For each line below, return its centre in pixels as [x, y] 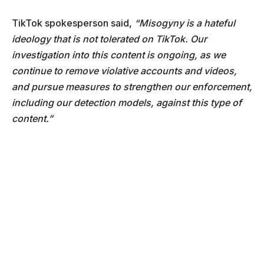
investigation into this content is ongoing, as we [119, 55]
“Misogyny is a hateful [185, 23]
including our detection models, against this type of [127, 103]
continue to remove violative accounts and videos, [124, 71]
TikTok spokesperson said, [73, 23]
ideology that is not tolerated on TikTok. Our [109, 39]
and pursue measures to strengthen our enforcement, [132, 87]
